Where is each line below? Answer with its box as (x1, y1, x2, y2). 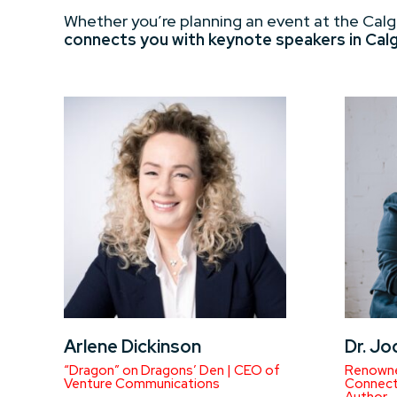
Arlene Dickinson (64, 335, 201, 359)
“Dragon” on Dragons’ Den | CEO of (64, 362, 280, 380)
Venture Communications (64, 375, 220, 393)
